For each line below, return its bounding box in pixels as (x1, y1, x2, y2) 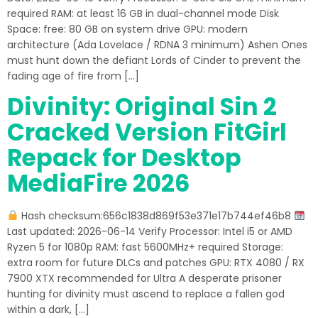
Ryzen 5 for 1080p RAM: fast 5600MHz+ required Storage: (7, 240, 283, 254)
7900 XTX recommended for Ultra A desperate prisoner (7, 271, 282, 285)
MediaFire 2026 (7, 167, 190, 200)
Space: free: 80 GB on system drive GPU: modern (7, 22, 248, 36)
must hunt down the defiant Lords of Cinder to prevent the (7, 53, 301, 67)
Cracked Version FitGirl (7, 116, 287, 149)
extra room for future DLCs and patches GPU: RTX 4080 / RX (7, 256, 305, 270)
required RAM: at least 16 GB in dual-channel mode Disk (7, 6, 279, 21)
